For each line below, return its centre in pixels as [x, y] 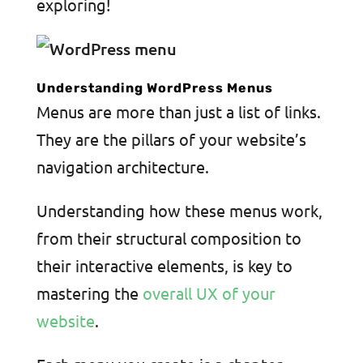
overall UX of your [209, 293]
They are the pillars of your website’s [171, 139]
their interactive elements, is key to [164, 265]
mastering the [87, 293]
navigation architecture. [122, 167]
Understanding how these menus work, [179, 210]
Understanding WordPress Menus [154, 88]
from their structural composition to [169, 238]
